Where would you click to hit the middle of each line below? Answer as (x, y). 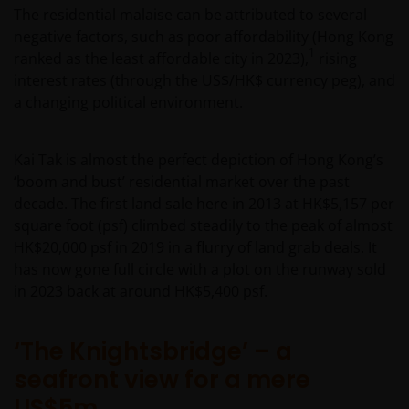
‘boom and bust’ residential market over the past (182, 182)
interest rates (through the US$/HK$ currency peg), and (204, 81)
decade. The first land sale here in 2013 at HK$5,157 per (204, 204)
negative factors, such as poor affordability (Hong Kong (204, 37)
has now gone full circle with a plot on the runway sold (200, 270)
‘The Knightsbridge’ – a (153, 352)
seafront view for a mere (162, 380)
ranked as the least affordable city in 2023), (161, 59)
